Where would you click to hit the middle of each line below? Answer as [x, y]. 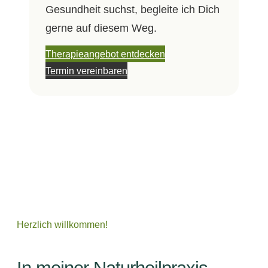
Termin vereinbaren [86, 71]
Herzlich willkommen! [63, 224]
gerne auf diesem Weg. [101, 28]
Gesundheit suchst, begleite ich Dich [132, 9]
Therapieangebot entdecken [105, 54]
